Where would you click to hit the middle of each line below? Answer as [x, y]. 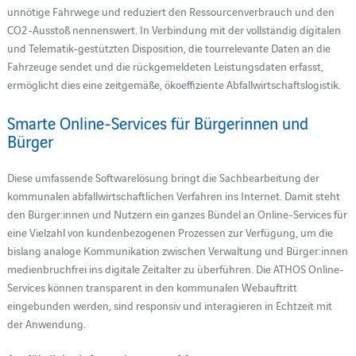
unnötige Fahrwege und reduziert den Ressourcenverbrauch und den [170, 11]
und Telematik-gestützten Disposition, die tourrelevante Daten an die [168, 47]
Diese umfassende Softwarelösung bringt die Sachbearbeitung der [163, 177]
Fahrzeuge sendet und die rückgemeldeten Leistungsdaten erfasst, [165, 66]
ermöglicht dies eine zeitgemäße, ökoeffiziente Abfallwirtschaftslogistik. [174, 84]
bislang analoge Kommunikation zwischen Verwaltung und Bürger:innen [177, 250]
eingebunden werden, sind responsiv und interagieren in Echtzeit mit [169, 305]
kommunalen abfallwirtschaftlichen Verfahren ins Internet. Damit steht [173, 195]
